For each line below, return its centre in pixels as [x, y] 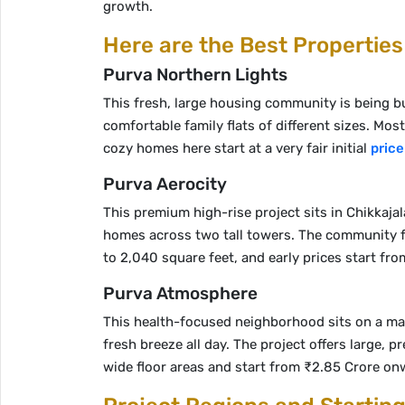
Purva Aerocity [165, 184]
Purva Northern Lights [195, 75]
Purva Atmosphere [180, 293]
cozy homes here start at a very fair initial [237, 148]
